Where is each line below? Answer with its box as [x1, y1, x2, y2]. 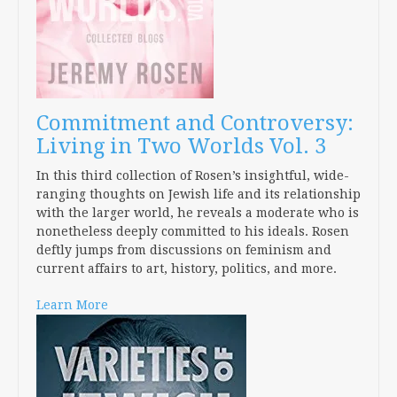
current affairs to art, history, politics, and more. [36, 261, 337, 276]
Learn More [36, 298, 108, 312]
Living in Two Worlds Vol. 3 [36, 134, 326, 159]
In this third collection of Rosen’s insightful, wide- [36, 168, 349, 183]
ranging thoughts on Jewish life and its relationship [36, 187, 361, 201]
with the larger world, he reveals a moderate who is [36, 206, 359, 220]
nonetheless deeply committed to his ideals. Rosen [36, 224, 349, 238]
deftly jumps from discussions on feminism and [36, 243, 331, 257]
